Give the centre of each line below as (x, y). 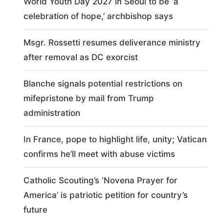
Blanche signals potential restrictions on (103, 84)
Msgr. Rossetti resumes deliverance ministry (112, 43)
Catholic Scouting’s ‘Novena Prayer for (101, 180)
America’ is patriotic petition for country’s (106, 195)
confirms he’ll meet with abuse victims (99, 154)
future (36, 210)
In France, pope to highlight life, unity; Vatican (115, 139)
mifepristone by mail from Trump (89, 98)
